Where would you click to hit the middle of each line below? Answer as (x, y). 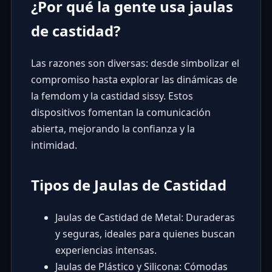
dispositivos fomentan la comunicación (121, 113)
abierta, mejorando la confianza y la (113, 129)
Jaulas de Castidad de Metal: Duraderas (145, 218)
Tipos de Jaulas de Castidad (128, 185)
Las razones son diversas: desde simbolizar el (135, 63)
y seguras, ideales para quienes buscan (145, 234)
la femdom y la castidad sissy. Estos (112, 96)
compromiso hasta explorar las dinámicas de (134, 80)
